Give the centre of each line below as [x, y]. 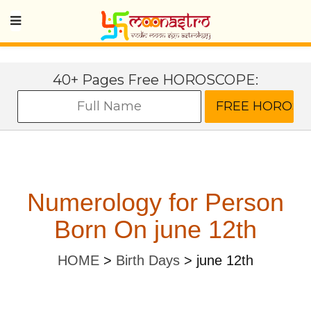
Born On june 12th [155, 229]
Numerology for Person [155, 202]
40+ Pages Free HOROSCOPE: [155, 80]
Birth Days [148, 260]
